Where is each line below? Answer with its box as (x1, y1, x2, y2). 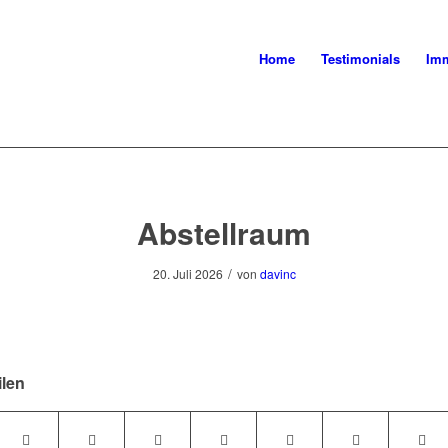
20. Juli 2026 (152, 265, 223, 282)
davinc (259, 265, 296, 282)
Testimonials (321, 49, 401, 68)
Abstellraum (137, 211, 311, 254)
